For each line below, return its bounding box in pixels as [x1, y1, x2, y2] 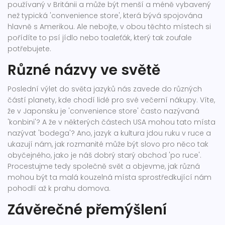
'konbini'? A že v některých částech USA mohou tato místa [8, 117, 215, 128]
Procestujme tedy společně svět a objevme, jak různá [8, 161, 200, 172]
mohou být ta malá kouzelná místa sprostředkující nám [8, 172, 211, 183]
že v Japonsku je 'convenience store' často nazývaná [8, 106, 199, 117]
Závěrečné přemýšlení [8, 200, 167, 220]
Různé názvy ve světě [8, 60, 160, 80]
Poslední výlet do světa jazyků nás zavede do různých [8, 84, 202, 94]
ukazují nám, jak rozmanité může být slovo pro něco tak [8, 139, 208, 150]
